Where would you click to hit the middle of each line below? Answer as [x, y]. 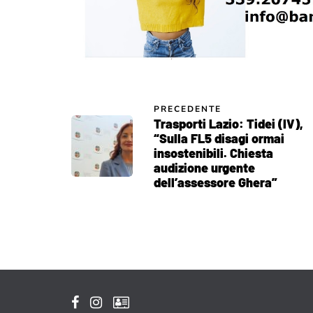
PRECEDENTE [188, 109]
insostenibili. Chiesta [213, 153]
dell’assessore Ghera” [216, 182]
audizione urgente [204, 167]
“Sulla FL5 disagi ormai [219, 138]
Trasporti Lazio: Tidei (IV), [228, 123]
